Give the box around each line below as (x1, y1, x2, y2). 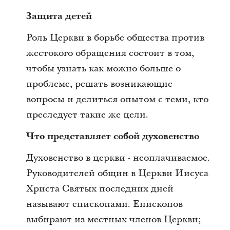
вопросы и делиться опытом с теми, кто (26, 93, 208, 106)
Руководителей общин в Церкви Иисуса (26, 167, 208, 180)
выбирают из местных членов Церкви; (26, 213, 201, 226)
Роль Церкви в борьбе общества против (26, 31, 204, 44)
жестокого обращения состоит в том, (26, 47, 194, 60)
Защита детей (26, 10, 92, 23)
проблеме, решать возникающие (26, 78, 172, 90)
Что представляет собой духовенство (26, 130, 199, 143)
